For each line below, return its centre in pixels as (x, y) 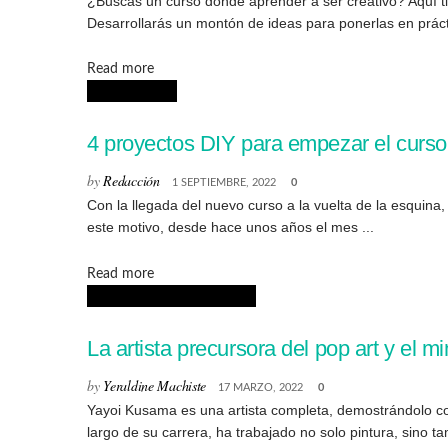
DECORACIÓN (132, 91)
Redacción (131, 181)
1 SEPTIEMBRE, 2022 (223, 183)
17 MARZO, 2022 (261, 387)
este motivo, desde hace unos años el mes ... (230, 227)
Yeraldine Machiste (155, 385)
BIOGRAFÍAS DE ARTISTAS (171, 295)
